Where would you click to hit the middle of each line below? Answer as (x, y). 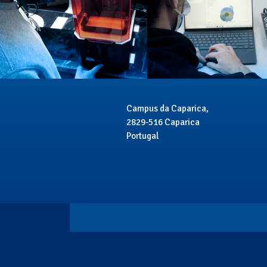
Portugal (142, 136)
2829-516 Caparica (163, 122)
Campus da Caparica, (167, 108)
